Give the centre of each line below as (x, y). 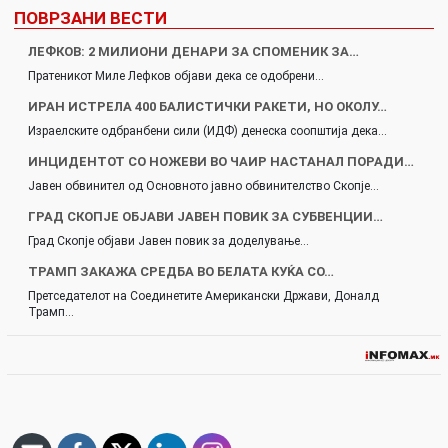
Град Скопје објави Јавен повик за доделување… (168, 241)
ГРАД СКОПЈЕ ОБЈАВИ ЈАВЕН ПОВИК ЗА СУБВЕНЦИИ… (205, 217)
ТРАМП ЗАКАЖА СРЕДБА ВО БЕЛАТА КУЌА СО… (181, 272)
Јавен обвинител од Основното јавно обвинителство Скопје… (203, 186)
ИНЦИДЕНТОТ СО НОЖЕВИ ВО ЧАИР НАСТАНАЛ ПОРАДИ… (221, 162)
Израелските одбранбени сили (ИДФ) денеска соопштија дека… (207, 131)
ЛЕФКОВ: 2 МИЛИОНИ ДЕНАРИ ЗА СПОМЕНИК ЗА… (193, 52)
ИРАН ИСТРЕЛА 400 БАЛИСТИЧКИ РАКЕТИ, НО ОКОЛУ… (207, 107)
